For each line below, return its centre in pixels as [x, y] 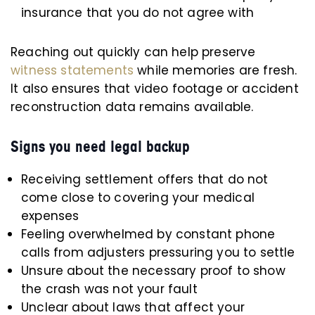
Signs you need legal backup [100, 147]
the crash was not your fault [109, 289]
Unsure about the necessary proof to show [153, 271]
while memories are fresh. [216, 70]
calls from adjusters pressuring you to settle [158, 252]
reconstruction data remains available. [132, 107]
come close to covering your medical [138, 198]
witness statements [72, 70]
